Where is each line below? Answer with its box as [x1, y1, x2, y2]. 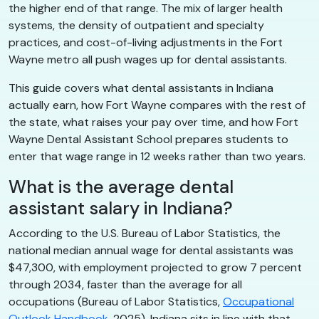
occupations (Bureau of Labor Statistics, [9, 293, 223, 309]
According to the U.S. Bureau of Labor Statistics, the [9, 225, 281, 241]
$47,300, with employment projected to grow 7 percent [9, 259, 302, 275]
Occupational [223, 293, 294, 309]
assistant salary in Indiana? [9, 196, 233, 220]
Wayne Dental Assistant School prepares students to [9, 131, 288, 147]
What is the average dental [9, 174, 234, 199]
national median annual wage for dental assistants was [9, 242, 293, 258]
